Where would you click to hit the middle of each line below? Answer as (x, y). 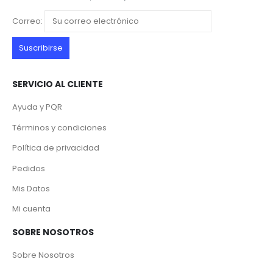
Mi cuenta (31, 209)
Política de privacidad (56, 148)
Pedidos (29, 168)
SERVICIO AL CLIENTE (58, 84)
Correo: (28, 21)
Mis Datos (31, 188)
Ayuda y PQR (37, 107)
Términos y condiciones (59, 127)
